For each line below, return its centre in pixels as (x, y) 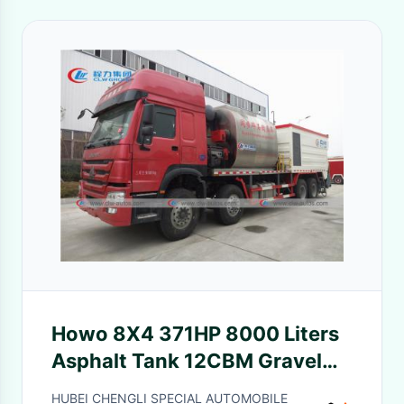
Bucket (86, 388)
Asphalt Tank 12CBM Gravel (187, 361)
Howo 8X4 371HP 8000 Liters (195, 334)
